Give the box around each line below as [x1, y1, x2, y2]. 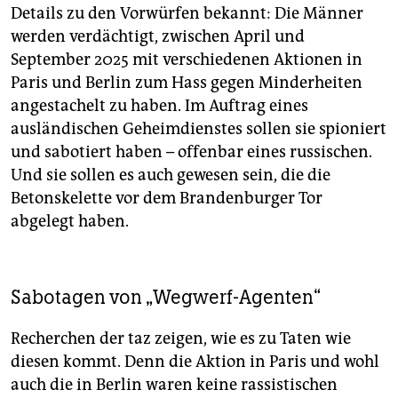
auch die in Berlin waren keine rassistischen [11, 374, 338, 394]
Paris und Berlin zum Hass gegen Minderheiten [11, 72, 362, 92]
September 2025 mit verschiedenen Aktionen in [11, 49, 362, 69]
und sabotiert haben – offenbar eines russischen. [11, 141, 372, 162]
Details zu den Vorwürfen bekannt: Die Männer [11, 3, 363, 23]
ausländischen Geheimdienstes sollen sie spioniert [11, 118, 386, 139]
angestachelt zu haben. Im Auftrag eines [11, 95, 308, 115]
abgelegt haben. [11, 211, 129, 231]
